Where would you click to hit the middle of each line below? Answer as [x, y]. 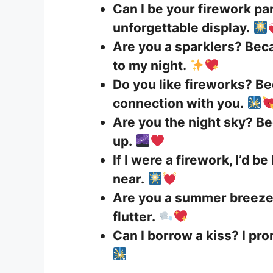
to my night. [150, 65]
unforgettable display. [181, 27]
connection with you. [178, 103]
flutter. [134, 216]
